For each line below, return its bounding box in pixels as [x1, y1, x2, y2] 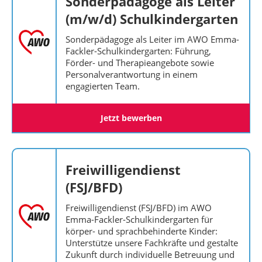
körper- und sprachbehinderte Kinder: [65, 225, 218, 237]
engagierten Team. [65, 80, 140, 92]
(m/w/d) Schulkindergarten [65, 10, 238, 27]
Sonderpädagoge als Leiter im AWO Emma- [65, 33, 239, 45]
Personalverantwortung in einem [65, 68, 198, 80]
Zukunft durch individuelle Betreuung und [65, 249, 235, 260]
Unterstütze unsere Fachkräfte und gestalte [65, 237, 238, 249]
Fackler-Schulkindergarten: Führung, [65, 45, 211, 57]
